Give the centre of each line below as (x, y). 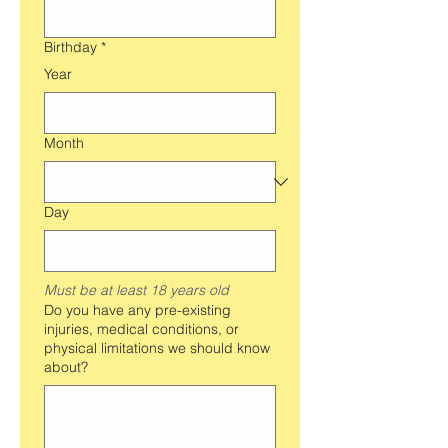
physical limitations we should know (157, 348)
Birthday (70, 47)
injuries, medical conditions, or (141, 329)
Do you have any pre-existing (137, 310)
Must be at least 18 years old (136, 290)
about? (66, 367)
